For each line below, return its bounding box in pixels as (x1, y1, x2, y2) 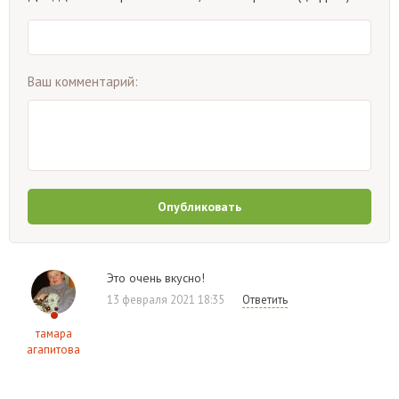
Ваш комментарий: (28, 72, 138, 90)
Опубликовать (158, 198, 241, 215)
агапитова (27, 341, 80, 357)
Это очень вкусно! (107, 269, 205, 286)
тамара (35, 325, 72, 341)
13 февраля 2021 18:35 (107, 291, 224, 307)
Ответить (242, 291, 288, 307)
